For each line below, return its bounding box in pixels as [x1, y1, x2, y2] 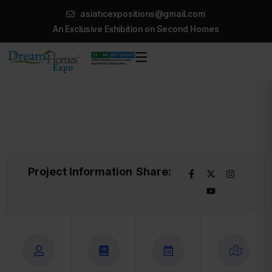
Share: [136, 165, 171, 178]
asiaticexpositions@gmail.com [80, 8, 205, 19]
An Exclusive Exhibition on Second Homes [53, 24, 219, 34]
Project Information [28, 165, 132, 178]
